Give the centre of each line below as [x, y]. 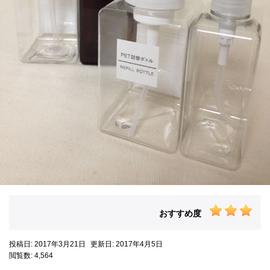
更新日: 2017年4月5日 [127, 244]
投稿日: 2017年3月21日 [48, 244]
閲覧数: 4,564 [31, 256]
